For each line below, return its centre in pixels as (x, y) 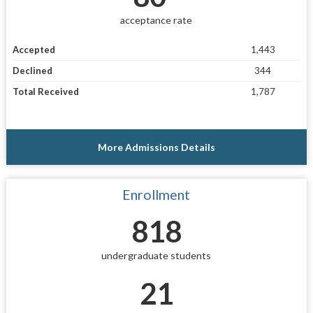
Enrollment (156, 195)
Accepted (34, 50)
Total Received (45, 92)
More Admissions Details (156, 147)
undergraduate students (156, 256)
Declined (32, 71)
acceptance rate (156, 20)
